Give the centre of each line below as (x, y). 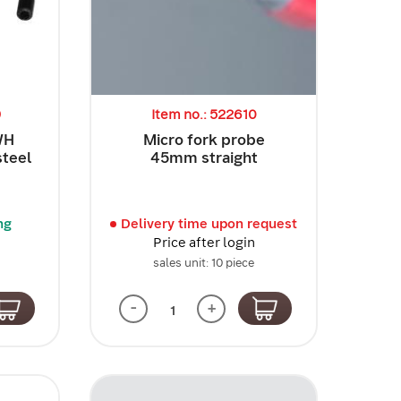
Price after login (204, 242)
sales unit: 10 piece (204, 262)
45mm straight (204, 157)
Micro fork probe (204, 139)
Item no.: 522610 (204, 114)
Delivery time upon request (209, 223)
